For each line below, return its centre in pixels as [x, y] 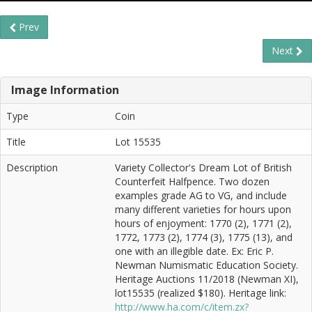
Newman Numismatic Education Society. [206, 265]
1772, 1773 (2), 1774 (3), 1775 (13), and [204, 237]
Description [32, 167]
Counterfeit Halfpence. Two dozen [192, 181]
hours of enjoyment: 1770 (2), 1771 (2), [203, 223]
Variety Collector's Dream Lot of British [203, 167]
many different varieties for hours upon [203, 209]
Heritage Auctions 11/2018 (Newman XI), [207, 279]
